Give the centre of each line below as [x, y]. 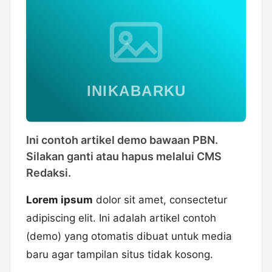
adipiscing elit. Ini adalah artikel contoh [121, 218]
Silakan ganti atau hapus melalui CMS [124, 157]
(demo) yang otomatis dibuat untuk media [129, 236]
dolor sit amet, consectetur [160, 200]
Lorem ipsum [59, 200]
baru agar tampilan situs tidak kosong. [120, 255]
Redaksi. [49, 173]
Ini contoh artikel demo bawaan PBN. [122, 140]
